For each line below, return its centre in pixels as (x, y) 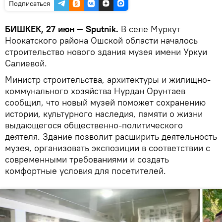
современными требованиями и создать (87, 160)
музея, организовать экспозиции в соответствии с (108, 148)
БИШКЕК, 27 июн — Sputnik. (62, 29)
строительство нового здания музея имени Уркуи (106, 52)
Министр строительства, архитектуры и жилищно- (108, 80)
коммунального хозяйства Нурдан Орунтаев (95, 91)
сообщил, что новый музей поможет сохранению (105, 103)
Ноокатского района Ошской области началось (101, 41)
